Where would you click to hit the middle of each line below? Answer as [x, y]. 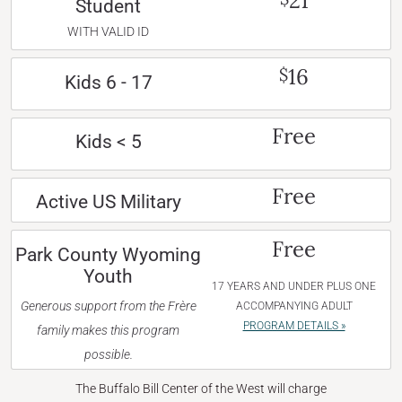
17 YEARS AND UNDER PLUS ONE [294, 286]
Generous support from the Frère [108, 306]
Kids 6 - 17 [108, 82]
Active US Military [108, 202]
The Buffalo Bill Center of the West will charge [201, 389]
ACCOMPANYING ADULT [294, 306]
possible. [108, 354]
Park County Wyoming [108, 254]
